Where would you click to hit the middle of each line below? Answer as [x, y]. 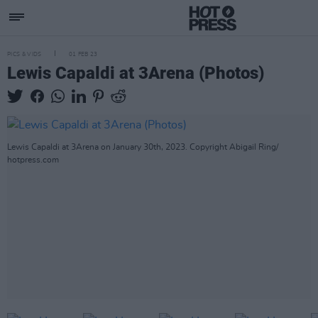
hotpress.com [33, 160]
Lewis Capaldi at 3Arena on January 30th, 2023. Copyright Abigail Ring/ [143, 147]
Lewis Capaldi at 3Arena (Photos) [136, 73]
